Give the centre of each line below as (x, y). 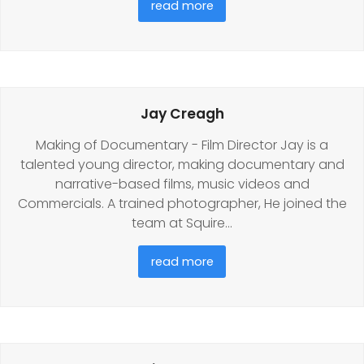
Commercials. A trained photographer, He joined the (182, 203)
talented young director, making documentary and (182, 164)
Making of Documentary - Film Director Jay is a (182, 145)
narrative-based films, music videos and (182, 184)
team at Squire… (182, 223)
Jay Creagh (182, 113)
